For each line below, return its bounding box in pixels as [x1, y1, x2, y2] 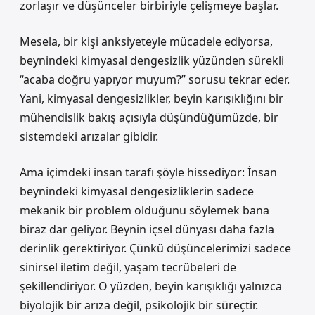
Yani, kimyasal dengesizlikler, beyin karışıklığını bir [20, 91, 283, 106]
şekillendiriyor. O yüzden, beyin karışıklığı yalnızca [20, 278, 282, 294]
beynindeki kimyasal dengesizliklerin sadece [20, 184, 254, 199]
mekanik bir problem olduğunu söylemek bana [20, 202, 269, 218]
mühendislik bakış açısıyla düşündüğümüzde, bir [20, 110, 278, 125]
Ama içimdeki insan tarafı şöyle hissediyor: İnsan [20, 165, 277, 180]
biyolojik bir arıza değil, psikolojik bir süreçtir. [20, 297, 258, 313]
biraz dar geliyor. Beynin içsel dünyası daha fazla [20, 221, 274, 237]
